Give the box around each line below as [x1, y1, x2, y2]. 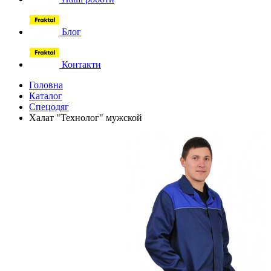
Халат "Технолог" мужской [29, 113, 142, 123]
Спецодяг [29, 102, 69, 112]
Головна [29, 80, 63, 90]
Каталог [29, 91, 62, 101]
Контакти [59, 59, 101, 70]
